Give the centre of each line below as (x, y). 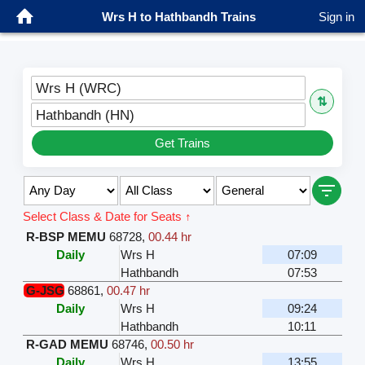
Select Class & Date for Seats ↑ (107, 216)
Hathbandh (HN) (85, 114)
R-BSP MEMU (66, 236)
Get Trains (182, 143)
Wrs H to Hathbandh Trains (178, 16)
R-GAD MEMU (67, 344)
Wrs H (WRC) (78, 88)
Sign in (336, 16)
